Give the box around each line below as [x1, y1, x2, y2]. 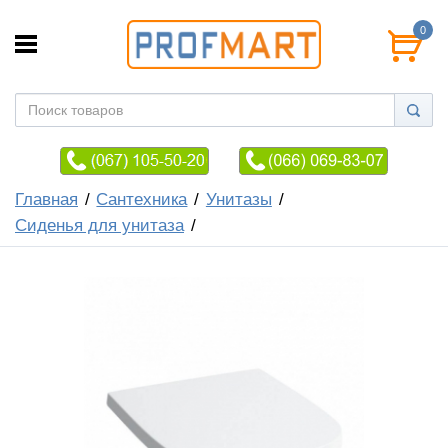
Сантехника [96, 189, 188, 209]
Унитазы [205, 189, 272, 209]
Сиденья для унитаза [15, 215, 184, 235]
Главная [15, 189, 78, 209]
